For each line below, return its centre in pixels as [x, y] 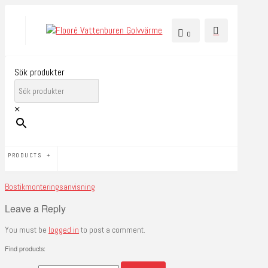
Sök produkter [39, 72]
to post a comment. [112, 230]
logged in [64, 230]
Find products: [25, 248]
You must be [27, 230]
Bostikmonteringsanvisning [50, 187]
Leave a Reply [35, 209]
